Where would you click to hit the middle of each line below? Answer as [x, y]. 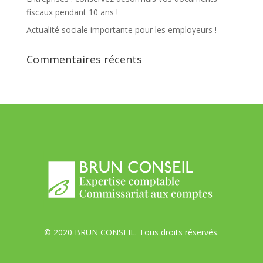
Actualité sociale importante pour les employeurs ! [121, 29]
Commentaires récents [84, 59]
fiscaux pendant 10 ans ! [72, 12]
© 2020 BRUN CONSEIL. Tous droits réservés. [131, 232]
